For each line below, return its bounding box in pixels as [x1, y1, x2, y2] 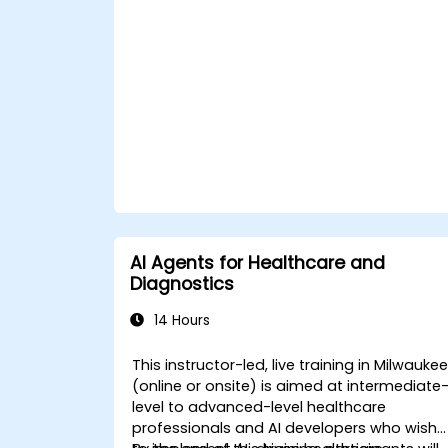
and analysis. [164, 34, 260, 54]
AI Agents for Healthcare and [130, 251, 385, 275]
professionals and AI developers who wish [132, 418, 438, 438]
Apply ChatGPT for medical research [164, 13, 430, 33]
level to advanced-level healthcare [132, 397, 387, 417]
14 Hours [150, 311, 210, 330]
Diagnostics [130, 272, 234, 296]
